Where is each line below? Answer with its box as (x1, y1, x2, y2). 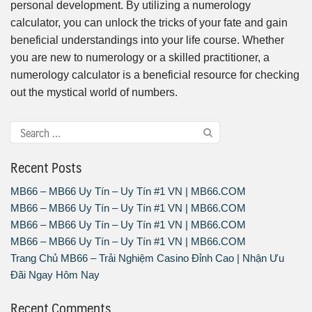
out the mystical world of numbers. (10, 86, 178, 99)
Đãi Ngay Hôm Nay (10, 269, 100, 281)
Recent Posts (10, 155, 81, 180)
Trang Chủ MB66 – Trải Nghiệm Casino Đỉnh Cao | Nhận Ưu (10, 252, 284, 265)
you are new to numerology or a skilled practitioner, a (10, 52, 270, 64)
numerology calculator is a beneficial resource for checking (10, 69, 299, 81)
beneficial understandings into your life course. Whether (10, 34, 284, 47)
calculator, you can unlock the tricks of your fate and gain (10, 17, 288, 29)
